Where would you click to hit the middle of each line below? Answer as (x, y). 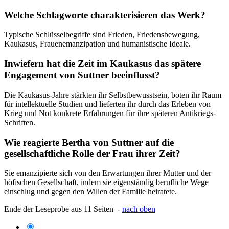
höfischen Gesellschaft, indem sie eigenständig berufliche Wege (106, 182)
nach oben (139, 209)
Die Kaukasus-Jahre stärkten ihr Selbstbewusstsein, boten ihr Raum (113, 95)
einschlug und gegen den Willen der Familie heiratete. (90, 192)
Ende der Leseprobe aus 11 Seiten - (63, 209)
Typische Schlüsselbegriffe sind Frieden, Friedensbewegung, (102, 35)
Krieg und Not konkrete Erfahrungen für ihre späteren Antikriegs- (110, 113)
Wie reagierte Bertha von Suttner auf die (89, 142)
